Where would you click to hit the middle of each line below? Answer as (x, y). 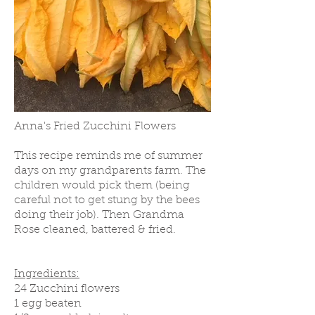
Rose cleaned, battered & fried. (95, 230)
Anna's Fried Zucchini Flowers (95, 127)
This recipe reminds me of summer (108, 156)
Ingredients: (47, 274)
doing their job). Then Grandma (99, 215)
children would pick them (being (102, 186)
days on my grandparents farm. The (110, 171)
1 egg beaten (48, 304)
